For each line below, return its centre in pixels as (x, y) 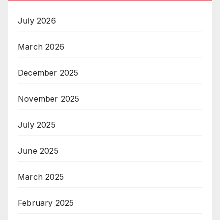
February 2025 (46, 203)
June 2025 (38, 151)
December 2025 (48, 73)
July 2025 (37, 125)
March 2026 (41, 47)
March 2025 (41, 177)
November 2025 (49, 99)
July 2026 (37, 21)
